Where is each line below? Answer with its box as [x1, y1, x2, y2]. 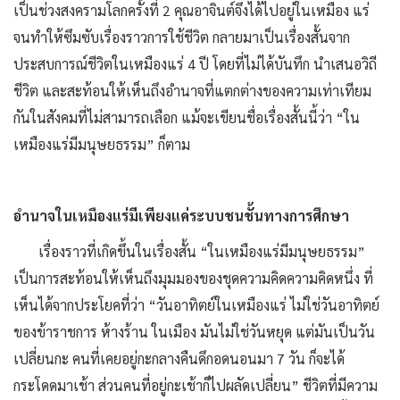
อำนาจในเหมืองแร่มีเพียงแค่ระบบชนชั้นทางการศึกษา [13, 205, 349, 225]
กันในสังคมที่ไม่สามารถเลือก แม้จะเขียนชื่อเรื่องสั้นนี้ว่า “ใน [13, 107, 360, 127]
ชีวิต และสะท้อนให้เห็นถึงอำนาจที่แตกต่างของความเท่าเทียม [13, 80, 371, 100]
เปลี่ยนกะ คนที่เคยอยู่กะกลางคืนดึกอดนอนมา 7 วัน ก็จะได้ [13, 348, 345, 368]
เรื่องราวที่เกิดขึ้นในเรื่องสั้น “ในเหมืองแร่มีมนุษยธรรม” [13, 241, 365, 261]
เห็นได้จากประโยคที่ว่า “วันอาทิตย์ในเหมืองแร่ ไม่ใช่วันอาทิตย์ [13, 295, 379, 314]
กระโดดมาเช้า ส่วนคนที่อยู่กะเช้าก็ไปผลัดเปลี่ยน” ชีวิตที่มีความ [13, 375, 378, 395]
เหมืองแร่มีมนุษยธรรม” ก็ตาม [13, 134, 190, 154]
